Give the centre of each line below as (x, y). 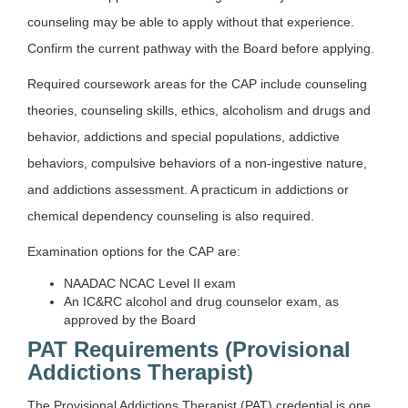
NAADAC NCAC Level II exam (150, 283)
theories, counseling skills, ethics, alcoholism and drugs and (199, 110)
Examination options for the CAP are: (134, 251)
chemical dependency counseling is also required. (171, 215)
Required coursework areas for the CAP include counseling (197, 83)
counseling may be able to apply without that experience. (191, 21)
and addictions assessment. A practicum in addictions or (188, 189)
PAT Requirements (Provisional (189, 349)
